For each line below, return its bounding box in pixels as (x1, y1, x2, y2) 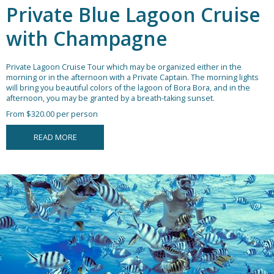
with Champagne (6, 25, 168, 52)
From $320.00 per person (6, 109, 98, 120)
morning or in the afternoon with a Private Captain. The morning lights (6, 72, 259, 83)
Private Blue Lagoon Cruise (6, 1, 261, 28)
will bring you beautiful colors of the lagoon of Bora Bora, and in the (6, 83, 250, 94)
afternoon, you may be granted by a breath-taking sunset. (6, 93, 215, 104)
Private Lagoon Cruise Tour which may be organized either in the (6, 62, 242, 73)
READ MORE (33, 132, 77, 143)
